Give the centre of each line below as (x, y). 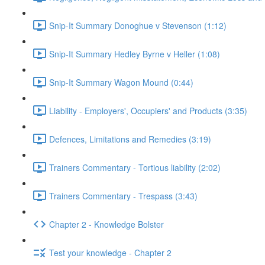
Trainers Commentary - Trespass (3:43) (123, 195)
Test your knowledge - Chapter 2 (110, 252)
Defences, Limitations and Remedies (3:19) (130, 139)
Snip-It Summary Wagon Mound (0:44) (121, 82)
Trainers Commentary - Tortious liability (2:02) (135, 167)
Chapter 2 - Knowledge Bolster (106, 224)
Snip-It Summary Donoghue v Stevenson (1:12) (138, 25)
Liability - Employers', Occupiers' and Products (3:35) (148, 110)
